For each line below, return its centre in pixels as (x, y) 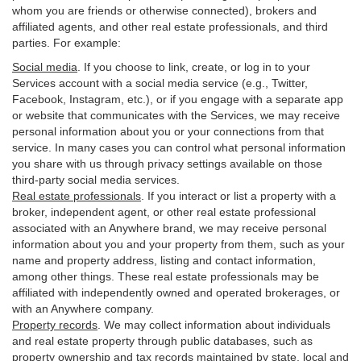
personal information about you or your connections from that (168, 131)
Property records (55, 325)
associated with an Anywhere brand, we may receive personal (169, 228)
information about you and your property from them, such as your (178, 244)
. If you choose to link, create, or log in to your (194, 67)
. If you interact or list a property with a (239, 196)
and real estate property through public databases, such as (162, 341)
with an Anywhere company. (83, 309)
